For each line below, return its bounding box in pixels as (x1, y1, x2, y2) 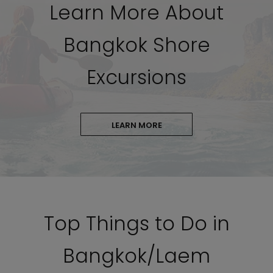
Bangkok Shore (63, 31, 210, 58)
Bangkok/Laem (63, 242, 210, 269)
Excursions (87, 63, 186, 91)
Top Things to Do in (43, 210, 230, 237)
